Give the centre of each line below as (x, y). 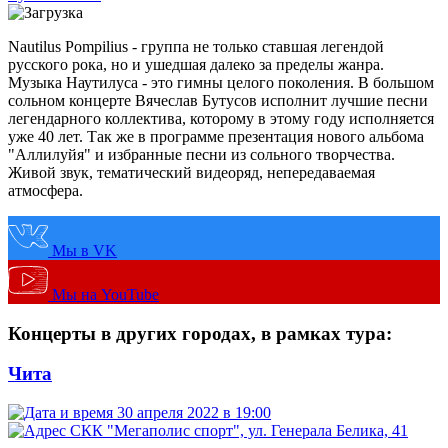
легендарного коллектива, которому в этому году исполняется (221, 118)
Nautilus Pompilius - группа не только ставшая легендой (196, 46)
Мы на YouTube (105, 294)
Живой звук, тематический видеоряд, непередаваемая (191, 172)
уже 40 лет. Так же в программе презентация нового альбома (216, 136)
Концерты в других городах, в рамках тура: (200, 333)
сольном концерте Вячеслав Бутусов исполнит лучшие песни (218, 100)
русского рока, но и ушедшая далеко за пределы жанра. (196, 64)
